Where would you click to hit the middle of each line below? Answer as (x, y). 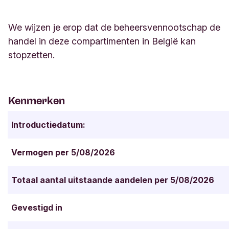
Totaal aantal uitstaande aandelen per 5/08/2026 (113, 180)
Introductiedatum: (48, 125)
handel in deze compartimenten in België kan (102, 41)
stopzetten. (33, 55)
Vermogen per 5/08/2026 (63, 153)
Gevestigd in (37, 208)
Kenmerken (37, 101)
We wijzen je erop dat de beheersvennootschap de (114, 28)
